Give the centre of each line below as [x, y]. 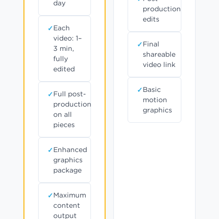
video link [159, 65]
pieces [64, 125]
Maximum [70, 195]
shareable [159, 55]
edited [64, 69]
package [67, 170]
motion [155, 100]
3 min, [64, 49]
